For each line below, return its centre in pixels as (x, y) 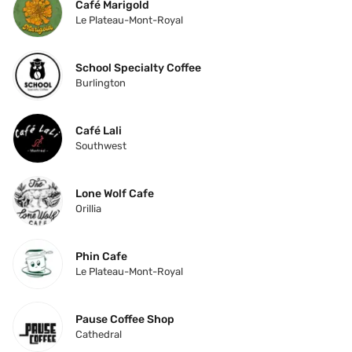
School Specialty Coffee (138, 68)
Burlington (101, 83)
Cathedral (99, 334)
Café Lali (99, 131)
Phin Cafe (101, 257)
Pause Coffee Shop (125, 319)
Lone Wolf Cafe (115, 194)
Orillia (88, 209)
